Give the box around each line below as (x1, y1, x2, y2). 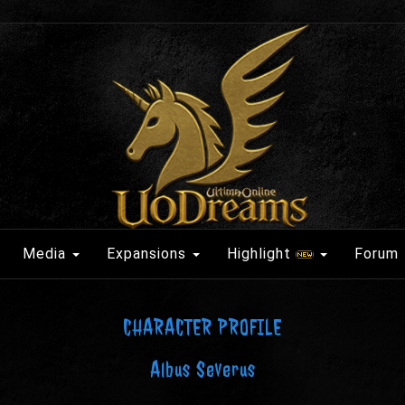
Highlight (227, 245, 296, 262)
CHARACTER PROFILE (123, 314, 282, 341)
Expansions (107, 245, 191, 262)
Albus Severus (149, 356, 256, 383)
